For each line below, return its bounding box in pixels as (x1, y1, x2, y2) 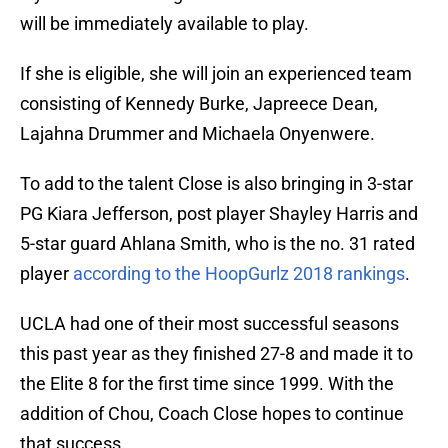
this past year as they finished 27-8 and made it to (20, 343, 413, 365)
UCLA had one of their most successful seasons (20, 313, 399, 335)
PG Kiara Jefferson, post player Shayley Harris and (20, 203, 418, 225)
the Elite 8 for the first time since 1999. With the (20, 373, 394, 395)
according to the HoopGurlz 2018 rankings (73, 263, 405, 285)
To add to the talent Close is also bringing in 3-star (20, 173, 413, 195)
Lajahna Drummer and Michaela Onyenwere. (20, 123, 375, 145)
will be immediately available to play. (20, 13, 309, 35)
